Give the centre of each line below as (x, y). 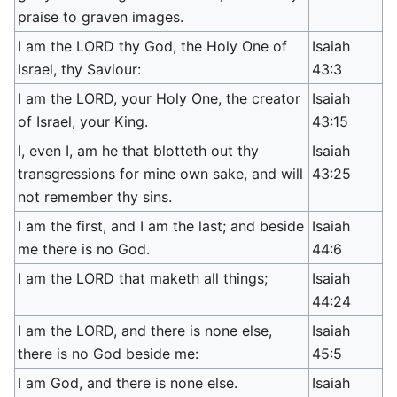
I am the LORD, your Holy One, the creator (160, 98)
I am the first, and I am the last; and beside (161, 226)
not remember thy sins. (95, 197)
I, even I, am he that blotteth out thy (139, 151)
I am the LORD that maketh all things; (143, 278)
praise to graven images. (101, 17)
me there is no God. (84, 249)
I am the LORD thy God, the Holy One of (153, 46)
